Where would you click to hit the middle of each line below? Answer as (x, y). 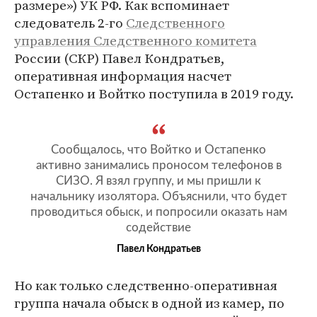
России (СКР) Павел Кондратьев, (120, 58)
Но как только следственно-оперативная (146, 285)
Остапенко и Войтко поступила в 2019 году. (154, 93)
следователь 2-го (70, 22)
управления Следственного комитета (136, 40)
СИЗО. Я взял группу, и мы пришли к (158, 180)
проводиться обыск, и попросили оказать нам (158, 212)
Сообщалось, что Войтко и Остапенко (158, 149)
